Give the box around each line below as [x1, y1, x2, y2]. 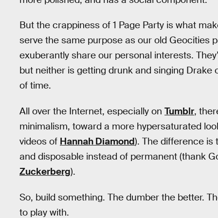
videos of [19, 135, 60, 147]
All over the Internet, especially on [19, 105, 164, 117]
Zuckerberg [19, 165, 71, 178]
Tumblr [164, 105, 194, 117]
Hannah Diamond [60, 135, 135, 147]
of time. [19, 79, 51, 92]
